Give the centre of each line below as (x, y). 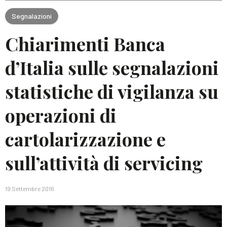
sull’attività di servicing (104, 163)
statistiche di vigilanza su (112, 91)
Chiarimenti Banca (85, 44)
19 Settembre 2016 (30, 188)
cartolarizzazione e (85, 139)
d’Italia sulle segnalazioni (112, 67)
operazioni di (61, 115)
